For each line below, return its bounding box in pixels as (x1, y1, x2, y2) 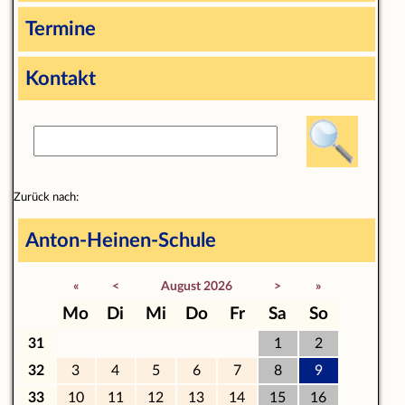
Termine (24, 19, 96, 40)
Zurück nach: (13, 192, 79, 203)
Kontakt (24, 68, 96, 89)
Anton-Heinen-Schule (24, 230, 216, 250)
